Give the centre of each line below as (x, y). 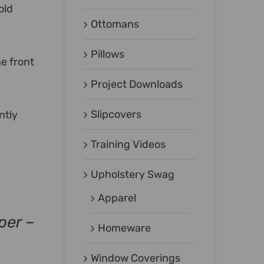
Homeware (125, 228)
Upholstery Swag (133, 175)
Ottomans (115, 24)
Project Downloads (137, 85)
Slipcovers (116, 115)
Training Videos (128, 145)
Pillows (108, 55)
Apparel (117, 198)
